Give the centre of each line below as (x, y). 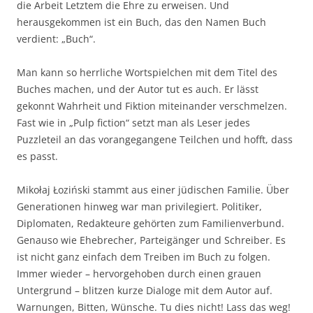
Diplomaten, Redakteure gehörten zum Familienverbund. (151, 223)
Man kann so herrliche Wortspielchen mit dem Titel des (147, 72)
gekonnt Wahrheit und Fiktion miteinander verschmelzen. (152, 106)
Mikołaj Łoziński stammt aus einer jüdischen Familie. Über (153, 190)
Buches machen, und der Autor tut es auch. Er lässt (138, 89)
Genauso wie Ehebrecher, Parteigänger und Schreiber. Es (151, 240)
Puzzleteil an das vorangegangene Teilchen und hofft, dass (155, 139)
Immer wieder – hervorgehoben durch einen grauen (139, 274)
